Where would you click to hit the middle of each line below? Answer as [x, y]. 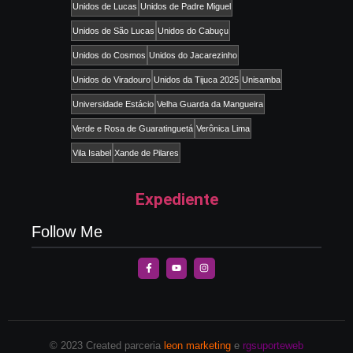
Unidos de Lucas [105, 7]
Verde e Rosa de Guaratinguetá [133, 129]
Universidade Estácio [113, 104]
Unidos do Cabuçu [193, 31]
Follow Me [67, 232]
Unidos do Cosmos [109, 56]
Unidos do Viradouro [111, 80]
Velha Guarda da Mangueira [210, 104]
